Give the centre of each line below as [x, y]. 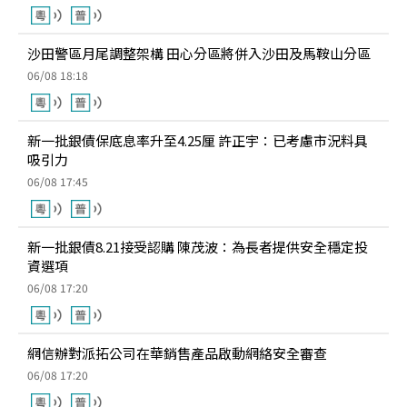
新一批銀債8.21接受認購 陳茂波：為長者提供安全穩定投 [198, 247]
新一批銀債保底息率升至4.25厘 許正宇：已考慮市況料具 [198, 140]
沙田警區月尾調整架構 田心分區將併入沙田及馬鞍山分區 [199, 53]
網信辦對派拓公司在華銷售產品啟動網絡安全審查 [177, 353]
